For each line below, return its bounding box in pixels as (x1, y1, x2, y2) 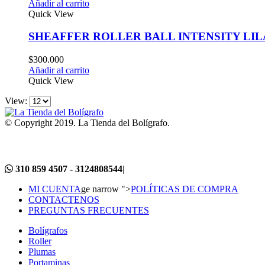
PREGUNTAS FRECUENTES (28, 205, 149, 215)
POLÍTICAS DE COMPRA (131, 183, 238, 194)
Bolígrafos (28, 225, 67, 235)
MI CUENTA (28, 183, 81, 194)
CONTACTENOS (28, 194, 99, 205)
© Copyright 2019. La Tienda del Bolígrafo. (5, 118, 170, 128)
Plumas (28, 246, 56, 257)
